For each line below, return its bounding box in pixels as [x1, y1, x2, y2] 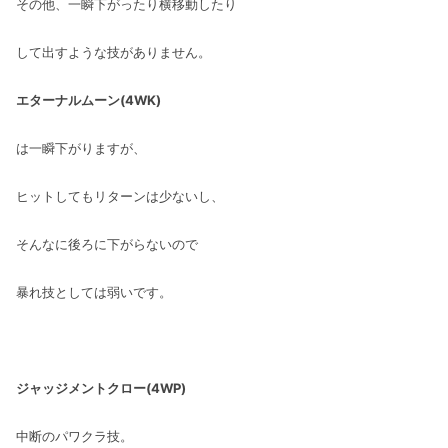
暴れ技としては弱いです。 [16, 283, 172, 300]
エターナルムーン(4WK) [16, 91, 161, 108]
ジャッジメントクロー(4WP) [16, 379, 186, 396]
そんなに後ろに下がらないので [16, 235, 198, 252]
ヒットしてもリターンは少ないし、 [16, 187, 224, 204]
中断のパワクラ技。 [16, 427, 133, 444]
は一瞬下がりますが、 [16, 139, 146, 156]
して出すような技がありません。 [16, 43, 211, 60]
